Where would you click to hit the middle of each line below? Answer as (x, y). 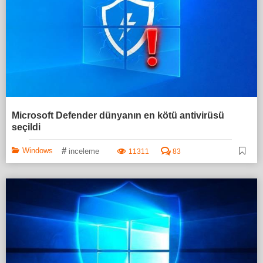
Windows (38, 151)
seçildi (26, 127)
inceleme (84, 151)
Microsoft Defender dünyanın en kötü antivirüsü (118, 116)
